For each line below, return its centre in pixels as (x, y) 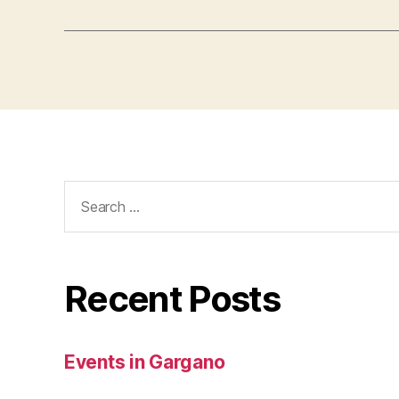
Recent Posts (172, 299)
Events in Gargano (145, 362)
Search (87, 191)
